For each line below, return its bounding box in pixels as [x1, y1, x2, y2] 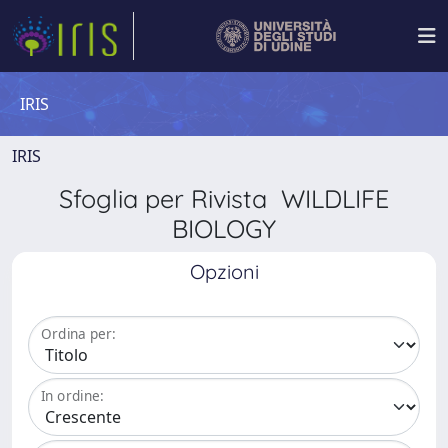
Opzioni [189, 259, 259, 284]
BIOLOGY [172, 213, 276, 244]
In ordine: [41, 386, 104, 406]
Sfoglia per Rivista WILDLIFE [59, 183, 389, 214]
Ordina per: [41, 324, 116, 344]
